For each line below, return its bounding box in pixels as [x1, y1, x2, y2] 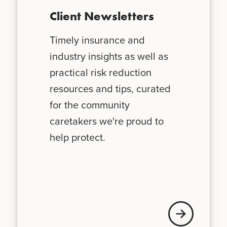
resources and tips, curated [49, 81, 171, 97]
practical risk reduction [49, 65, 152, 81]
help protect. [49, 130, 105, 145]
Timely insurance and [49, 32, 145, 48]
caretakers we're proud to [49, 113, 164, 129]
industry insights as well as [49, 49, 168, 64]
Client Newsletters [49, 8, 154, 24]
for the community [49, 97, 130, 113]
